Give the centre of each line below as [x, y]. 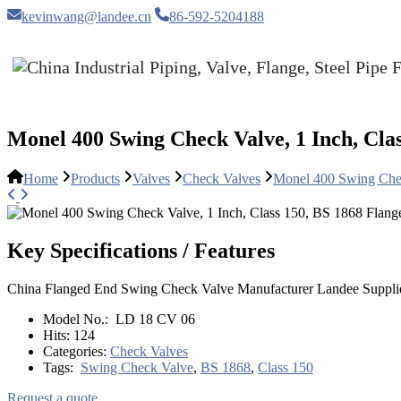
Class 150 [286, 367]
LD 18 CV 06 [154, 319]
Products [96, 179]
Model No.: [77, 319]
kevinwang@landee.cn [86, 17]
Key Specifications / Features [141, 251]
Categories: [77, 351]
